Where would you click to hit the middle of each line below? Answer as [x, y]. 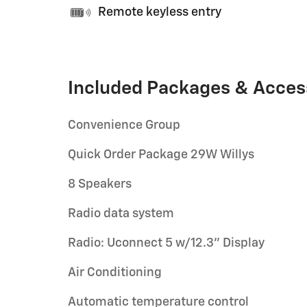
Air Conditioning [115, 272]
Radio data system [121, 213]
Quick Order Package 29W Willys [161, 155]
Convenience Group [124, 125]
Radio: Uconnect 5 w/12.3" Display [166, 243]
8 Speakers [100, 184]
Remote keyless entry [160, 13]
